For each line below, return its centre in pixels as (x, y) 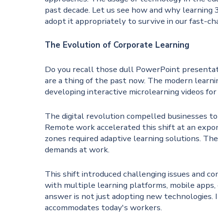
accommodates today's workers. (104, 208)
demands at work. (77, 150)
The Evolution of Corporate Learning (117, 45)
